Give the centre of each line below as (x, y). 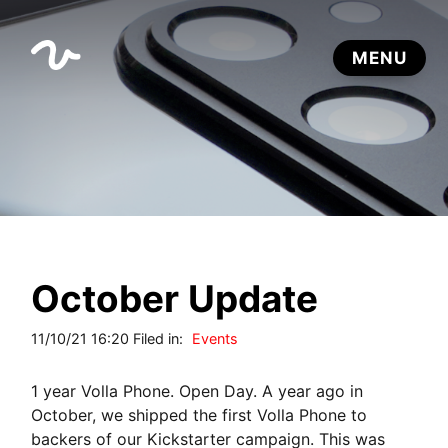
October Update (175, 298)
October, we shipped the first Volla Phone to (199, 414)
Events (215, 338)
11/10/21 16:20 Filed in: (109, 338)
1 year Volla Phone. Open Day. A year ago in (197, 390)
